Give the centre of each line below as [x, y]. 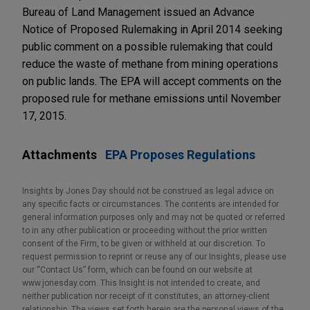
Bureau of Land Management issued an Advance [138, 12]
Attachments [60, 154]
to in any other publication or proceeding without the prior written [145, 230]
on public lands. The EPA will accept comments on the [152, 81]
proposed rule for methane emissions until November [152, 98]
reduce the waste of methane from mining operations [150, 64]
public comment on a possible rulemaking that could [147, 46]
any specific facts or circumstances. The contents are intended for [151, 204]
